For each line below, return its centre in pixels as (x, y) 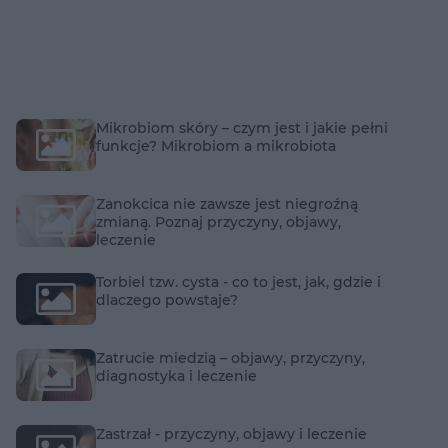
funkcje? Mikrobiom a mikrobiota (216, 146)
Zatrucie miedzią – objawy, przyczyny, (230, 357)
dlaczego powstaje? (167, 299)
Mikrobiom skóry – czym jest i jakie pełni (242, 128)
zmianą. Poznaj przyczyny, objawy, (218, 221)
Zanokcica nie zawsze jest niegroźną (227, 203)
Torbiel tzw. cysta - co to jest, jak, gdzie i (238, 281)
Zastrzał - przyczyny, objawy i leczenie (231, 433)
